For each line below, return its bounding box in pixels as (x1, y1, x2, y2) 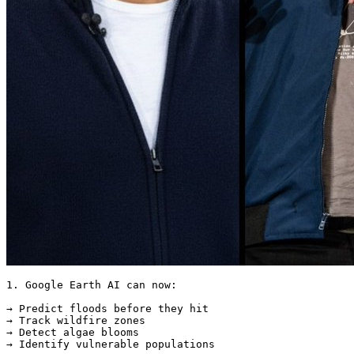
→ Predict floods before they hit (6, 302, 209, 314)
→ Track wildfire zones (6, 314, 145, 326)
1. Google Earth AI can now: (6, 278, 177, 291)
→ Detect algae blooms (6, 326, 139, 338)
